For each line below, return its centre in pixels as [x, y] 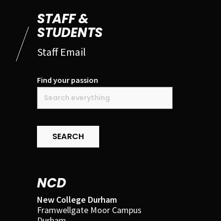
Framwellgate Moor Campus [89, 210]
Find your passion [68, 80]
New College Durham [77, 200]
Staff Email [61, 52]
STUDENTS [70, 33]
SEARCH [68, 137]
